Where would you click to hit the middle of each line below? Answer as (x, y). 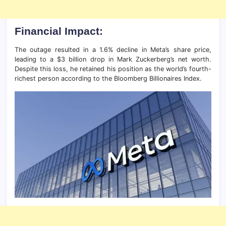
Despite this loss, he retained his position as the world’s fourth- (113, 69)
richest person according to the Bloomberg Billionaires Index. (108, 78)
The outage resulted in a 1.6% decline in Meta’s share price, (113, 50)
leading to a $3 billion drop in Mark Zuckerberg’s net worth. (113, 59)
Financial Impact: (59, 31)
